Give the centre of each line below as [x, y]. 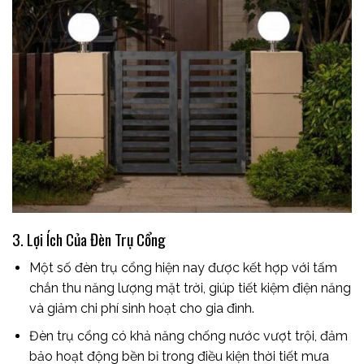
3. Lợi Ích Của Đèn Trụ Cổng [89, 240]
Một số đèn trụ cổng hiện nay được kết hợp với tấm [183, 267]
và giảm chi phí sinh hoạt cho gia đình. [141, 308]
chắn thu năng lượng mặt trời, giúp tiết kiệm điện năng [190, 288]
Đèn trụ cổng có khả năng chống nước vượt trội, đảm [188, 336]
